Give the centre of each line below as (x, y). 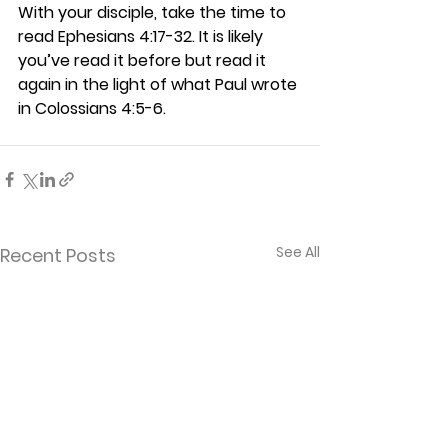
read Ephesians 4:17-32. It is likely (142, 36)
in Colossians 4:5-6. (96, 108)
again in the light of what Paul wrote (159, 84)
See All (298, 252)
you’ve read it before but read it (144, 60)
